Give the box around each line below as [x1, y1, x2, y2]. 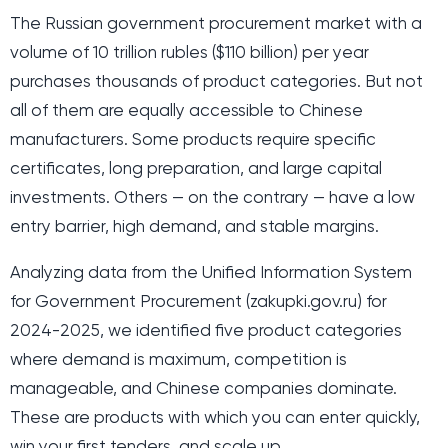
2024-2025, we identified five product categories [10, 323, 402, 340]
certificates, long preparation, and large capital [10, 161, 382, 178]
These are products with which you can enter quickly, [10, 410, 420, 427]
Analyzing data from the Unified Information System [10, 265, 412, 282]
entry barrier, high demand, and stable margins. [10, 219, 379, 236]
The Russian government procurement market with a [10, 16, 422, 33]
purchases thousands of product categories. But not [10, 74, 423, 91]
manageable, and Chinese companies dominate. [10, 381, 397, 398]
